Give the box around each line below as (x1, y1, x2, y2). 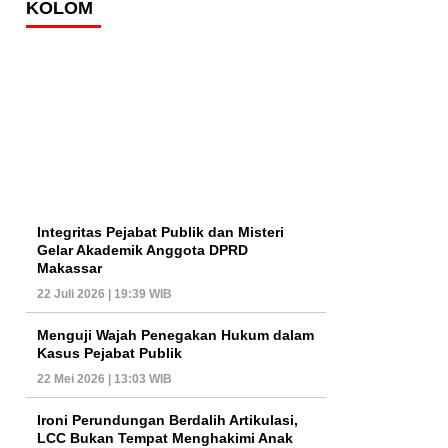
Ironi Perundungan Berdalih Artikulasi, (37, 411, 298, 428)
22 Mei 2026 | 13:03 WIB (37, 371, 172, 386)
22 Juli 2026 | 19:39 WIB (37, 286, 172, 301)
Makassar (37, 259, 102, 276)
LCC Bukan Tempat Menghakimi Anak (37, 429, 293, 446)
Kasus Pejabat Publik (37, 344, 182, 361)
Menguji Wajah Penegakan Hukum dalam (37, 326, 314, 343)
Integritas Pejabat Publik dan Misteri (37, 223, 284, 240)
